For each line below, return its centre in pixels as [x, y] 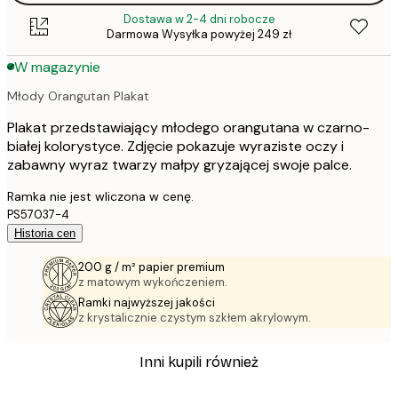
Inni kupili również [199, 362]
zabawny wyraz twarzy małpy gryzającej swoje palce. [179, 164]
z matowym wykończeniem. [153, 282]
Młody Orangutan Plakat [78, 96]
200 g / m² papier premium [151, 267]
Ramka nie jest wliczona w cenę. [100, 196]
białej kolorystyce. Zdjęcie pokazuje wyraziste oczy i [175, 146]
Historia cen [45, 233]
